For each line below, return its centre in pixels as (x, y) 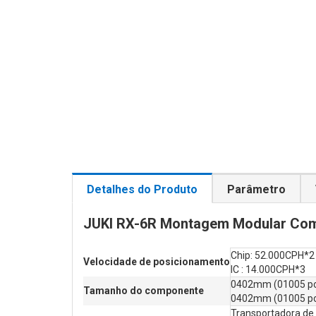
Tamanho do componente (144, 291)
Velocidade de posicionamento (157, 262)
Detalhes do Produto (142, 190)
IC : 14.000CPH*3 (268, 270)
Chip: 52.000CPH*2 (273, 256)
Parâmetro (256, 190)
